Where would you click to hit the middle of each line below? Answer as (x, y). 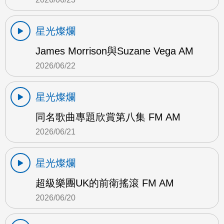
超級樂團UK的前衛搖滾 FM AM (105, 183)
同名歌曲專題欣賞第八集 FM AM (108, 117)
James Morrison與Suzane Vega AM (114, 51)
